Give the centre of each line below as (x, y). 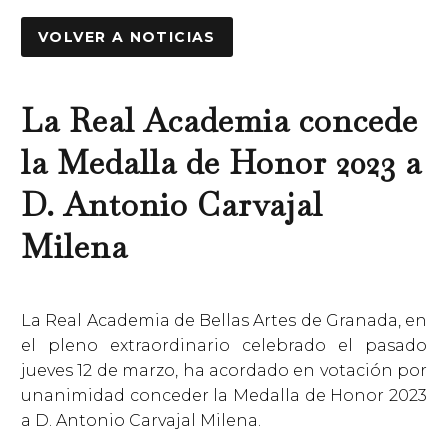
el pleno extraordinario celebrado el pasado (224, 345)
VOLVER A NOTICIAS (127, 37)
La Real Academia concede (219, 120)
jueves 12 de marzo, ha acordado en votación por (224, 370)
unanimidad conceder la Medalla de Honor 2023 (224, 395)
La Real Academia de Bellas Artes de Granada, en (224, 320)
